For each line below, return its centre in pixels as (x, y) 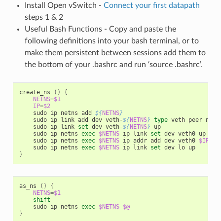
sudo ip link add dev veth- (71, 120)
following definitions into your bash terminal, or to (111, 41)
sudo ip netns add (57, 113)
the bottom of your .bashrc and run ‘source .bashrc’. (113, 64)
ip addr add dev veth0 (159, 140)
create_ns (36, 92)
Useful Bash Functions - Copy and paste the (100, 29)
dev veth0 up (183, 133)
